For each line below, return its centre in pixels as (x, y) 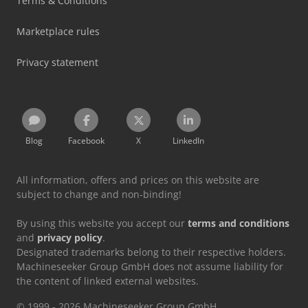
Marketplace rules (58, 32)
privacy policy (70, 238)
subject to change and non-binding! (99, 195)
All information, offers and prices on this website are (138, 180)
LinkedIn (188, 141)
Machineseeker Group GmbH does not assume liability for (150, 267)
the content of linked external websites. (108, 281)
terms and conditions (239, 223)
